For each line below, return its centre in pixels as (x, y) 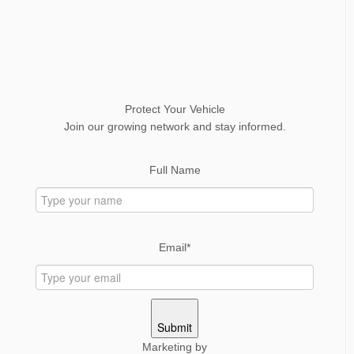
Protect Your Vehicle (175, 109)
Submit (175, 327)
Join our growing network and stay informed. (175, 126)
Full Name (175, 170)
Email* (175, 247)
